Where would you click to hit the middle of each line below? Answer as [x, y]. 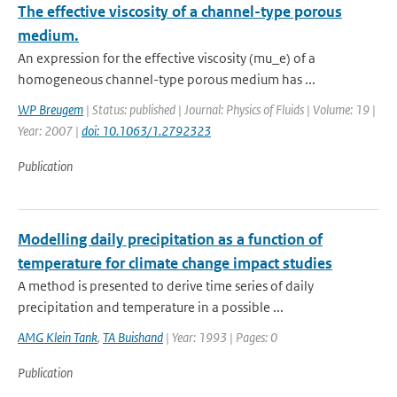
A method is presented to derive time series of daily [166, 286]
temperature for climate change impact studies [175, 263]
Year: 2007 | [50, 131]
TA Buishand [133, 337]
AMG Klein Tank [58, 337]
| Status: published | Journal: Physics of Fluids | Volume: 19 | [230, 109]
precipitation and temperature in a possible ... [151, 307]
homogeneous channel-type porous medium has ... [167, 79]
